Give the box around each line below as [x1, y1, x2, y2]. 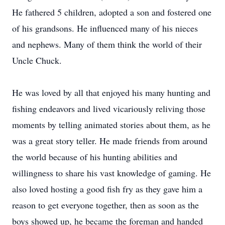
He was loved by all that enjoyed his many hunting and [12, 86, 210, 98]
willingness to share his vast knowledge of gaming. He [12, 167, 211, 179]
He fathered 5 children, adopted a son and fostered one [12, 6, 211, 18]
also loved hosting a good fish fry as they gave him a [12, 183, 202, 195]
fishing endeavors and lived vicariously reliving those [12, 102, 205, 115]
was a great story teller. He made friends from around [12, 135, 207, 147]
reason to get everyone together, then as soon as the [12, 199, 199, 211]
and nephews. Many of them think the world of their [12, 38, 202, 50]
